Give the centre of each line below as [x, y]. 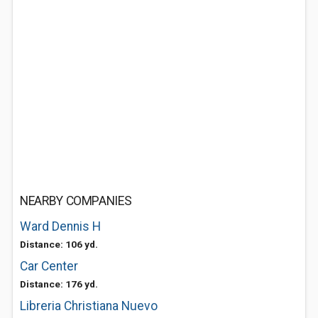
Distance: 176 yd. [59, 284]
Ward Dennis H [60, 226]
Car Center [49, 266]
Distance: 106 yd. [59, 244]
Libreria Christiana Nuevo [89, 306]
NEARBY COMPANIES [76, 201]
